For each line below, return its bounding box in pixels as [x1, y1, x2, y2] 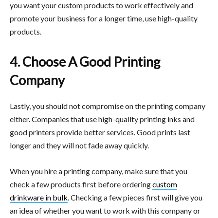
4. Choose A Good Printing [10, 53, 160, 70]
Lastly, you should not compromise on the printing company [10, 101, 205, 110]
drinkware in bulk [10, 192, 68, 202]
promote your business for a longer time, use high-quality [10, 13, 198, 23]
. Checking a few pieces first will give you [68, 192, 202, 202]
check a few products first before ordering [10, 179, 152, 189]
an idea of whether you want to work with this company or [10, 205, 200, 215]
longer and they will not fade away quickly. [10, 140, 149, 150]
